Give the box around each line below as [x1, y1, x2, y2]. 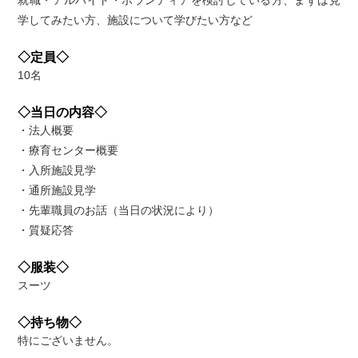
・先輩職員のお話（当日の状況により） [18, 203, 220, 217]
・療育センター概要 [18, 143, 119, 157]
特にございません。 [18, 333, 119, 347]
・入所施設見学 [18, 163, 97, 177]
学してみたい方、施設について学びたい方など [18, 13, 253, 26]
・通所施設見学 [18, 183, 97, 197]
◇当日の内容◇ [18, 104, 108, 119]
